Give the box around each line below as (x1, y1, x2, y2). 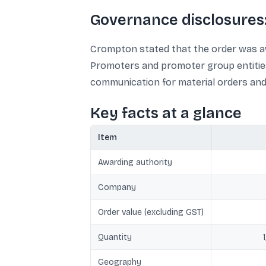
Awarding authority (98, 157, 172, 167)
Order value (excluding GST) (98, 207, 204, 217)
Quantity (98, 232, 132, 242)
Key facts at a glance (90, 104, 242, 122)
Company (98, 182, 136, 192)
